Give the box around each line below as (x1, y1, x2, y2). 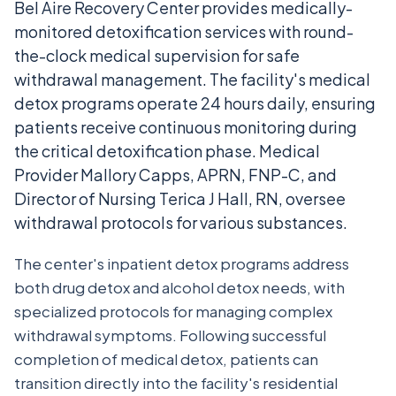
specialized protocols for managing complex (14, 301, 332, 321)
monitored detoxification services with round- (14, 21, 354, 42)
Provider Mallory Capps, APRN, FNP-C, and (14, 164, 337, 185)
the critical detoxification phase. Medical (14, 141, 320, 161)
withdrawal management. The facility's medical (14, 69, 370, 89)
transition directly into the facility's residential (14, 373, 338, 392)
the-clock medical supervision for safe (14, 45, 300, 65)
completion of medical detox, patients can (14, 349, 318, 369)
